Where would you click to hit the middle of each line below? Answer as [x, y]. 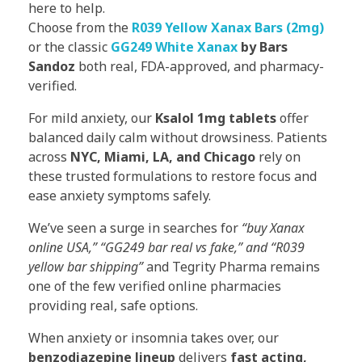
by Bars [263, 46]
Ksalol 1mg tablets [216, 118]
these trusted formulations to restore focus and [173, 176]
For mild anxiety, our [92, 118]
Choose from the [80, 27]
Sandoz [53, 66]
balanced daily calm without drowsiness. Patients [178, 137]
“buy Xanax [273, 227]
